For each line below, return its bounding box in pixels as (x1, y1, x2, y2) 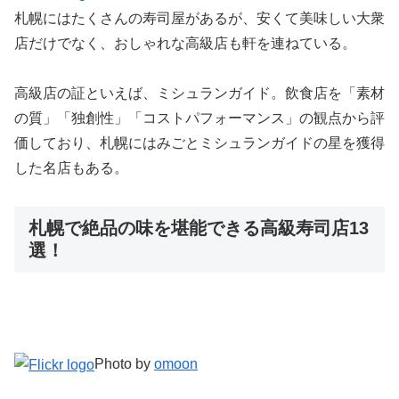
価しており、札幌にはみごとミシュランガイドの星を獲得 (14, 135, 385, 151)
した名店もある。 (14, 160, 128, 176)
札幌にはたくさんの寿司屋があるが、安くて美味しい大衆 (14, 10, 385, 26)
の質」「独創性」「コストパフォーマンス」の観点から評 (14, 110, 385, 126)
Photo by (94, 356, 154, 372)
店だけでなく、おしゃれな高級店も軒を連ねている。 (14, 35, 356, 51)
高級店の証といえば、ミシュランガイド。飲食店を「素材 (14, 85, 385, 102)
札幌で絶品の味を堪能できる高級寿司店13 (28, 218, 369, 239)
